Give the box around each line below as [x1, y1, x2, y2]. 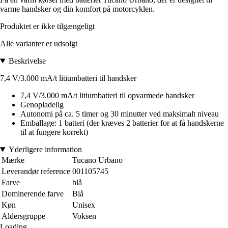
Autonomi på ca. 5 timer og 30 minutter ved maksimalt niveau [20, 109, 219, 119]
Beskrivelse [8, 56, 46, 66]
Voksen [72, 212, 96, 221]
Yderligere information [8, 145, 82, 154]
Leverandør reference [2, 167, 70, 176]
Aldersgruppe [2, 212, 45, 221]
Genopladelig [20, 100, 64, 109]
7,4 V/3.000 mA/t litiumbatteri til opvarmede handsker [20, 91, 194, 100]
